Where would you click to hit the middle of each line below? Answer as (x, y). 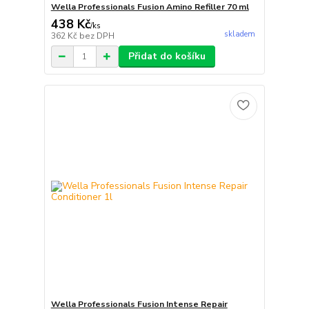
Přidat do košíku (167, 57)
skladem (239, 34)
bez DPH (97, 36)
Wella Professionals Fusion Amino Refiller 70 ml (150, 7)
